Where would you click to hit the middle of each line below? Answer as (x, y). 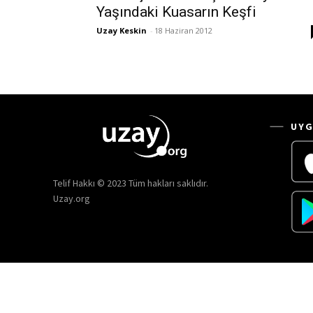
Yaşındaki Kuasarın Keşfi (176, 12)
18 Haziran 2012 (183, 30)
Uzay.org (72, 199)
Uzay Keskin (122, 30)
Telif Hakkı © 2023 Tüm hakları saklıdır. (131, 183)
